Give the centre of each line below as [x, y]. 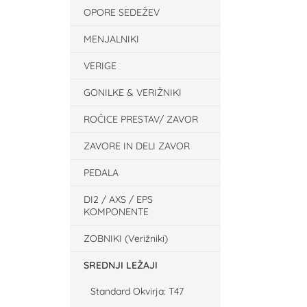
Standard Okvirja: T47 [137, 291]
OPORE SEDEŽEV [122, 12]
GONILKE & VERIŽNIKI [133, 93]
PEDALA [101, 173]
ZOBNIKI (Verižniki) [126, 238]
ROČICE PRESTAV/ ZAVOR [141, 119]
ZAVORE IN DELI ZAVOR [137, 146]
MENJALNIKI [111, 39]
